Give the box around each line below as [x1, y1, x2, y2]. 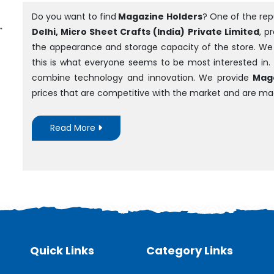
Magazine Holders [116, 10, 202, 23]
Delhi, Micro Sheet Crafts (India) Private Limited [31, 26, 259, 38]
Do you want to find [31, 10, 117, 23]
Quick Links [30, 242, 94, 258]
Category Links [146, 242, 233, 258]
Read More [50, 122, 98, 134]
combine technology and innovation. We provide [31, 72, 249, 84]
